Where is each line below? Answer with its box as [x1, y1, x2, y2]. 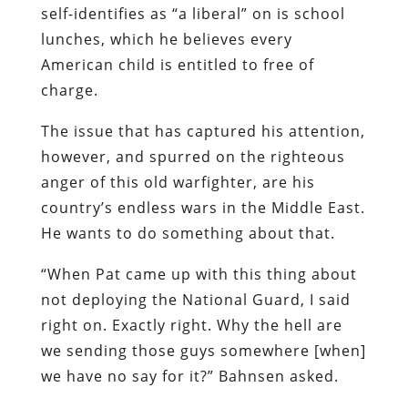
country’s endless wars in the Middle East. [40, 197, 365, 218]
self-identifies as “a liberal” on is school [40, 3, 345, 24]
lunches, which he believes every [40, 28, 292, 49]
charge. [40, 79, 98, 100]
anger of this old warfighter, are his [40, 171, 315, 192]
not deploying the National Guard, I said [40, 289, 351, 310]
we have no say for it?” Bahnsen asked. [40, 365, 339, 386]
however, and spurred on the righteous [40, 146, 345, 167]
